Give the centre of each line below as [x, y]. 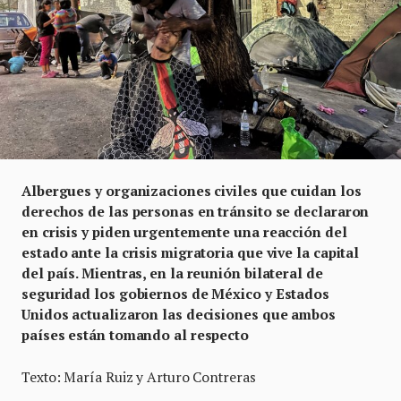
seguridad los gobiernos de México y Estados [175, 293]
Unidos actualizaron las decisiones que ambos [179, 314]
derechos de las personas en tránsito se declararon [196, 211]
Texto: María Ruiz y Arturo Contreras [139, 376]
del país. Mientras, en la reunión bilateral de [172, 273]
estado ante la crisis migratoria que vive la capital [191, 252]
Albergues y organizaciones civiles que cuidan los [192, 190]
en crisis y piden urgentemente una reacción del [184, 231]
